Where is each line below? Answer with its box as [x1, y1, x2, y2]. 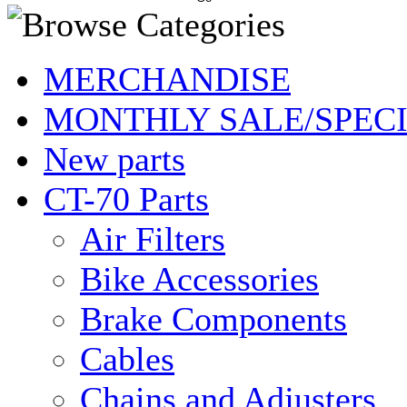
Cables [80, 340, 174, 378]
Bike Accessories [80, 260, 319, 298]
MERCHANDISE [44, 60, 291, 98]
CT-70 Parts [44, 180, 209, 218]
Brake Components [80, 300, 347, 338]
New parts [44, 140, 185, 178]
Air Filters [80, 220, 225, 258]
